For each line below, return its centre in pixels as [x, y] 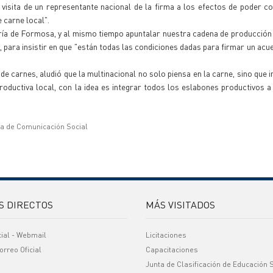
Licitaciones [166, 235]
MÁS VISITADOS [180, 204]
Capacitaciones [172, 250]
